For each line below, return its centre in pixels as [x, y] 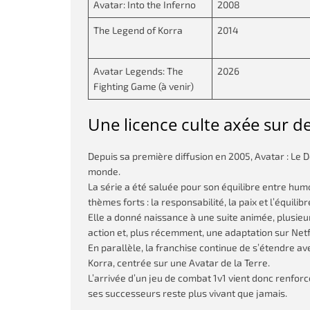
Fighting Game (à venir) [144, 86]
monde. [104, 171]
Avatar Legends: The [138, 71]
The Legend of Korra [138, 30]
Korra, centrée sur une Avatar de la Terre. [179, 263]
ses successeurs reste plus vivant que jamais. [188, 293]
